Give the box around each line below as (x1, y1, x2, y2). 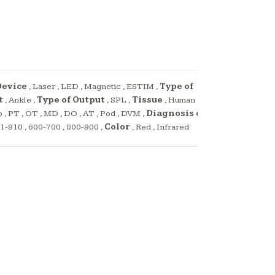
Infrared (157, 122, 189, 133)
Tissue (132, 95, 163, 106)
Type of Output (37, 95, 105, 106)
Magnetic (84, 82, 121, 92)
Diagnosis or (146, 109, 206, 119)
